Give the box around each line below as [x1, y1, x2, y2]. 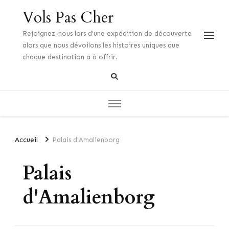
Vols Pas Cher [22, 7, 113, 28]
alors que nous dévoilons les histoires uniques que [22, 41, 179, 49]
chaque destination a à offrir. [22, 53, 118, 61]
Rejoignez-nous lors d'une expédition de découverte [22, 30, 192, 37]
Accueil [15, 135, 38, 144]
